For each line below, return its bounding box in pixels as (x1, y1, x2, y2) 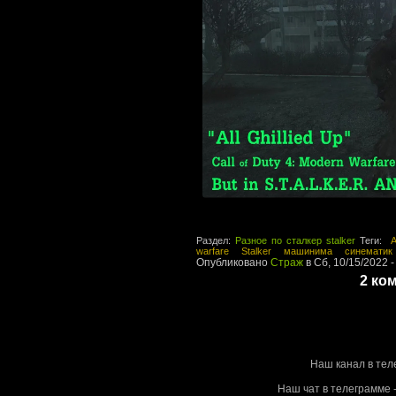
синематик (345, 245, 392, 256)
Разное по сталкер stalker (234, 234, 355, 246)
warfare (196, 245, 229, 256)
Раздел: (196, 234, 235, 246)
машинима (284, 245, 332, 256)
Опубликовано (196, 255, 270, 269)
